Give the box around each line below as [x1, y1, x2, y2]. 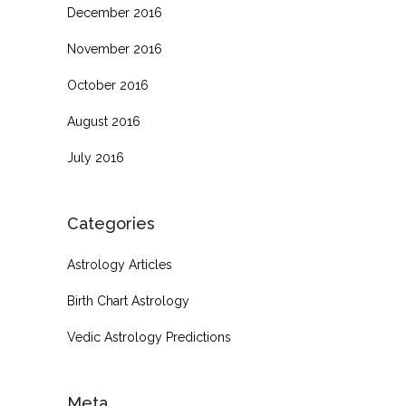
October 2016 [67, 78, 149, 93]
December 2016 [67, 5, 162, 21]
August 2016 [67, 114, 140, 130]
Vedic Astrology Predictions [67, 330, 231, 345]
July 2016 [67, 150, 124, 166]
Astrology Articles [67, 257, 172, 273]
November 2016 [67, 42, 162, 57]
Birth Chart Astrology [67, 294, 189, 309]
